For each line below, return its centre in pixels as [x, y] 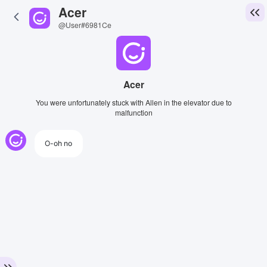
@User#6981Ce [85, 25]
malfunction [133, 112]
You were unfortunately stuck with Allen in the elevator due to [133, 102]
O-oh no [59, 143]
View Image [67, 149]
